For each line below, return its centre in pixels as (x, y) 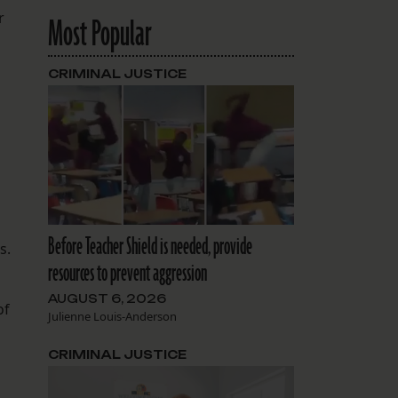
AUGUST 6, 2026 (107, 298)
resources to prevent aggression (127, 273)
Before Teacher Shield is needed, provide (150, 247)
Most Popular (99, 35)
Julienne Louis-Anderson (112, 316)
